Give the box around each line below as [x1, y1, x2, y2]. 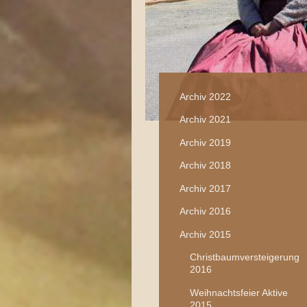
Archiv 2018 [180, 160, 231, 171]
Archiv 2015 [180, 228, 231, 240]
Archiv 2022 [180, 90, 231, 102]
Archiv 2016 [180, 206, 231, 217]
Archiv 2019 [180, 136, 231, 148]
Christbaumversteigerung [189, 251, 299, 263]
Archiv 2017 [180, 182, 231, 194]
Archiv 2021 [180, 114, 231, 125]
